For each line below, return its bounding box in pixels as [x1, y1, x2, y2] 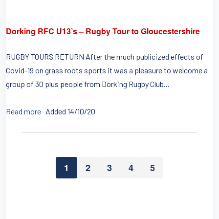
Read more [6, 107, 41, 116]
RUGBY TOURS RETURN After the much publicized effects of [6, 52, 203, 61]
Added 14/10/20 [45, 107, 95, 116]
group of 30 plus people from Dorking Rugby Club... [6, 79, 170, 88]
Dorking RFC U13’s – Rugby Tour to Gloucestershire [6, 25, 200, 37]
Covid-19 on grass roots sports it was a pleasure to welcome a [6, 66, 208, 75]
